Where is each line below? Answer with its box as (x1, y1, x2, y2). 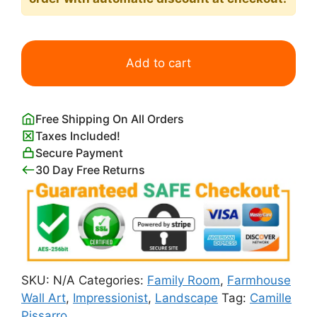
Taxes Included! (35, 129, 120, 144)
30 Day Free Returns (35, 163, 145, 178)
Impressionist (73, 290, 148, 305)
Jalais (21, 34, 53, 49)
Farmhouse (227, 272, 291, 287)
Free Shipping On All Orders (35, 112, 184, 127)
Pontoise (21, 69, 70, 84)
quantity (21, 140, 67, 155)
